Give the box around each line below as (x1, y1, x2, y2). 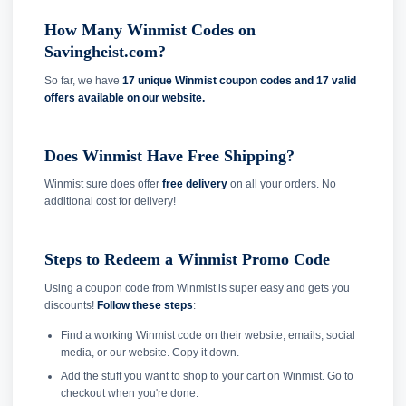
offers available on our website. (44, 91, 205, 104)
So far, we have (44, 73, 122, 87)
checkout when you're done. (60, 386, 198, 400)
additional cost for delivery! (44, 195, 176, 208)
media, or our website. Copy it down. (60, 345, 239, 359)
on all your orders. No (227, 178, 336, 191)
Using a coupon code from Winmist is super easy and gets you (44, 281, 350, 295)
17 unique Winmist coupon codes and (122, 73, 316, 87)
